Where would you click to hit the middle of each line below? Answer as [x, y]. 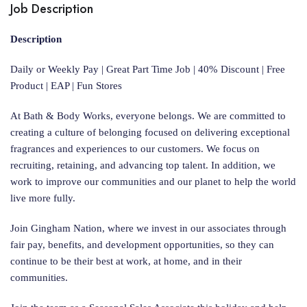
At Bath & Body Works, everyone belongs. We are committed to [148, 116]
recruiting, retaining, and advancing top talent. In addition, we [143, 165]
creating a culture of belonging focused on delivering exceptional [150, 132]
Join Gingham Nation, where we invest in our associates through [148, 228]
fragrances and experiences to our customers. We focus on [135, 149]
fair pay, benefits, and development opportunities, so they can [142, 245]
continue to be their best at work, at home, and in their [126, 261]
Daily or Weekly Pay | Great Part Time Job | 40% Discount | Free [148, 69]
